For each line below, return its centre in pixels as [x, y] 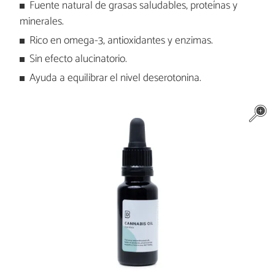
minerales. [41, 22]
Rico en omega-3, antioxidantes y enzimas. [122, 41]
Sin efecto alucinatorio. [79, 60]
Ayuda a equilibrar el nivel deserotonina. [116, 78]
